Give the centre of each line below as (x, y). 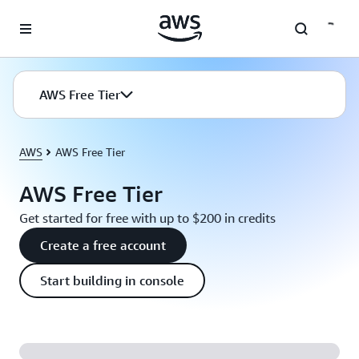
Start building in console (112, 280)
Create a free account (103, 245)
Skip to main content (59, 16)
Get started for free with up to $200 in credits (147, 218)
